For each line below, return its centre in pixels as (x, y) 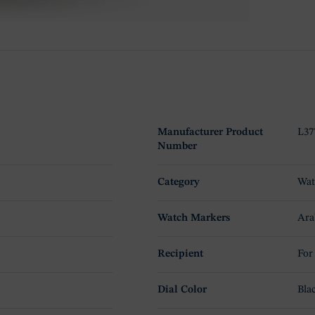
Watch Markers (193, 219)
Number (177, 147)
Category (178, 183)
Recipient (180, 255)
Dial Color (182, 290)
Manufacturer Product (210, 133)
